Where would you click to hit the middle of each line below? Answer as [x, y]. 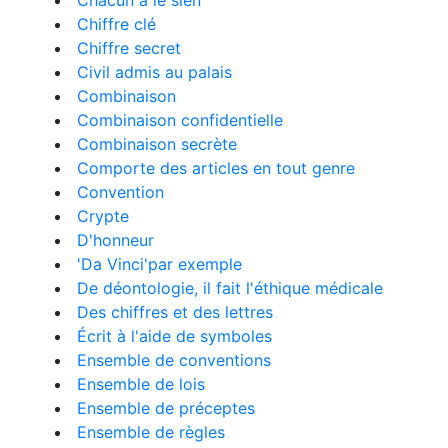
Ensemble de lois [141, 384]
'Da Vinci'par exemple [159, 264]
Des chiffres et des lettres [175, 312]
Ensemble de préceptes [166, 408]
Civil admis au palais [154, 72]
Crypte [103, 216]
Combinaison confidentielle [180, 120]
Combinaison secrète [157, 144]
